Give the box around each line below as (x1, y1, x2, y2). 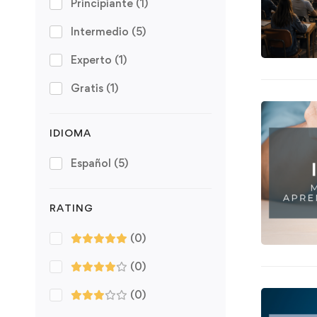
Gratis (71, 81, 106, 95)
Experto (71, 52, 115, 67)
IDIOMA (50, 126, 91, 139)
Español (71, 156, 114, 170)
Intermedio (71, 24, 132, 38)
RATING (50, 201, 93, 214)
